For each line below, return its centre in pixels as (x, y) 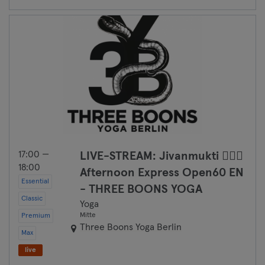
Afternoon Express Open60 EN (162, 173)
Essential (35, 182)
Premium (36, 216)
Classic (32, 199)
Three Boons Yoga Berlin (131, 227)
